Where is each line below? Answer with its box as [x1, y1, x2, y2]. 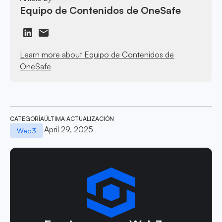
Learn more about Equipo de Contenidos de [20, 49, 174, 59]
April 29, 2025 [44, 124, 93, 134]
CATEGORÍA [10, 114, 44, 122]
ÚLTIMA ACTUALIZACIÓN [44, 114, 114, 122]
